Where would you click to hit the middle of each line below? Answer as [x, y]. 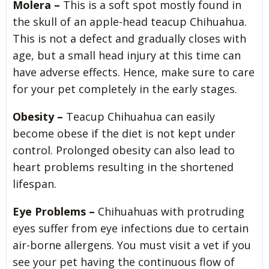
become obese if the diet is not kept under [124, 133]
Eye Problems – [54, 211]
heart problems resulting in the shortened [123, 167]
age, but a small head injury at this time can [127, 55]
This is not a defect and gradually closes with [129, 38]
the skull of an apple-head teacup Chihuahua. [130, 21]
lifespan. [35, 183]
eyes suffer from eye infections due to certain [131, 228]
